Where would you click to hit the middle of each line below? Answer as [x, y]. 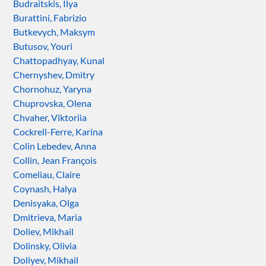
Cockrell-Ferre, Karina [58, 131]
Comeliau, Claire [47, 174]
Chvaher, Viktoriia [50, 117]
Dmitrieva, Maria [48, 217]
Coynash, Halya [45, 188]
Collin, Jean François [55, 160]
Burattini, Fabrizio [50, 17]
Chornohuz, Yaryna [53, 88]
